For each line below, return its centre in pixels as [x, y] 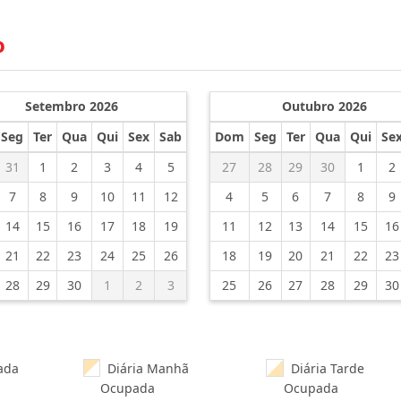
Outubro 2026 [325, 106]
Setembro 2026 [72, 106]
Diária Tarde [324, 368]
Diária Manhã [144, 368]
